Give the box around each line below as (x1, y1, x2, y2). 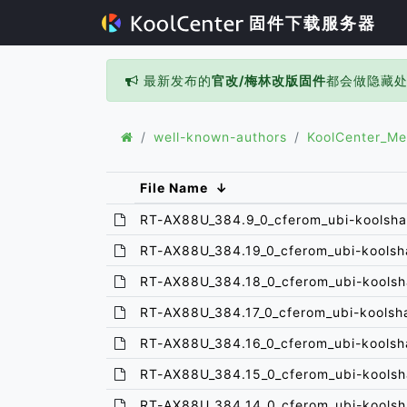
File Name (140, 180, 209, 195)
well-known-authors (154, 129, 287, 144)
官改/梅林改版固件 (212, 73, 326, 88)
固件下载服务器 (243, 14, 376, 33)
